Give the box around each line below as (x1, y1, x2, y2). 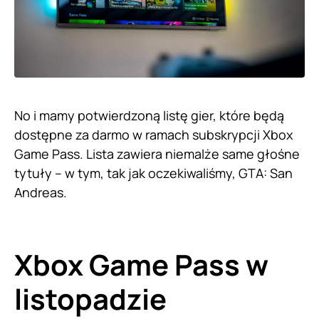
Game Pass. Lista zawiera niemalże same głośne (14, 145, 300, 163)
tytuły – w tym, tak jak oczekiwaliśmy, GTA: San (14, 164, 293, 182)
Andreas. (14, 184, 67, 202)
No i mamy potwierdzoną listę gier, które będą (14, 107, 284, 125)
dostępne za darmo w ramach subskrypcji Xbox (14, 126, 293, 144)
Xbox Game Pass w (14, 245, 268, 285)
